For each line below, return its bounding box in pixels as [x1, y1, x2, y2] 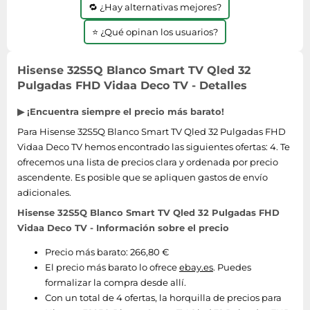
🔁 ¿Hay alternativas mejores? [89, 1, 221, 12]
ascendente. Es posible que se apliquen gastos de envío [17, 172, 268, 183]
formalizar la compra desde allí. [45, 277, 186, 288]
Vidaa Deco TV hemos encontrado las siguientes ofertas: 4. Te [17, 141, 290, 152]
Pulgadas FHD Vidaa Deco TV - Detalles [17, 79, 247, 92]
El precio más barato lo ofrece [45, 262, 179, 273]
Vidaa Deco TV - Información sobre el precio [17, 222, 229, 233]
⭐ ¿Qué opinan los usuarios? [92, 26, 218, 37]
